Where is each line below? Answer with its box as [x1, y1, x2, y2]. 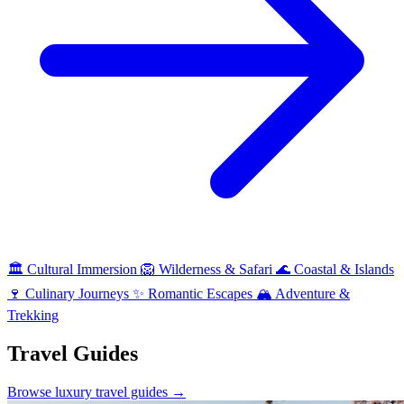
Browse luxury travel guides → [7, 384, 186, 400]
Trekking [7, 308, 59, 324]
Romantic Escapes [144, 286, 256, 302]
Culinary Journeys [22, 286, 133, 302]
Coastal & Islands [290, 262, 394, 278]
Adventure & [272, 286, 350, 302]
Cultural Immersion [23, 262, 141, 278]
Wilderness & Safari [155, 262, 276, 278]
